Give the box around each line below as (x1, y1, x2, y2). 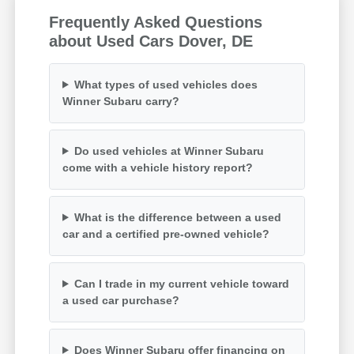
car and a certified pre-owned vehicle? (62, 227, 270, 240)
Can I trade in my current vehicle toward (73, 277, 289, 290)
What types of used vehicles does (73, 77, 258, 91)
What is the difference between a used (73, 210, 281, 224)
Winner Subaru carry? (62, 94, 180, 107)
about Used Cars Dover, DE (49, 32, 254, 50)
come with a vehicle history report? (62, 160, 254, 174)
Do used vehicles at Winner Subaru (73, 144, 264, 157)
